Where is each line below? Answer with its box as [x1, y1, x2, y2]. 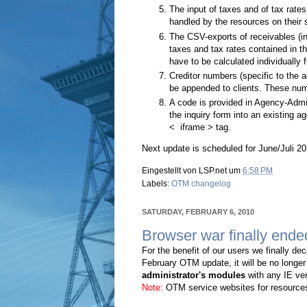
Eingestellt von [142, 165, 199, 175]
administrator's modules [142, 270, 245, 281]
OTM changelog [171, 178, 231, 188]
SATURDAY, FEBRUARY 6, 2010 [142, 207, 254, 216]
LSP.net [199, 165, 227, 175]
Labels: [142, 178, 171, 188]
